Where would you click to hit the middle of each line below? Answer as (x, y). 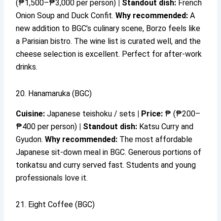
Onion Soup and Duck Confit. (66, 16)
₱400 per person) (48, 127)
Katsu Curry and (166, 127)
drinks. (27, 67)
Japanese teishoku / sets (91, 114)
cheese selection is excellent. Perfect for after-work (109, 54)
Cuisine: (31, 114)
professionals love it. (52, 178)
